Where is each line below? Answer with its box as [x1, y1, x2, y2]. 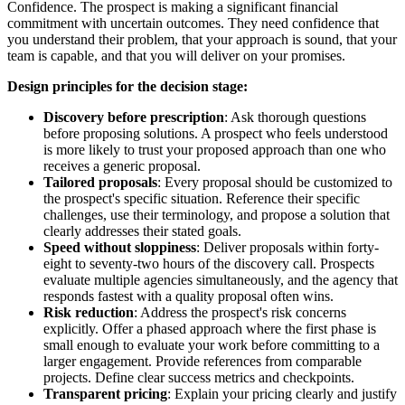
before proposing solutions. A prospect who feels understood [43, 126, 388, 142]
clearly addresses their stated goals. [43, 223, 241, 240]
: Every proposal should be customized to [157, 174, 392, 191]
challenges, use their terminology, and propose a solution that [43, 207, 390, 223]
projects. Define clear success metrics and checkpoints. [43, 370, 354, 386]
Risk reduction [43, 305, 134, 321]
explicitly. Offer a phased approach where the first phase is [43, 321, 376, 337]
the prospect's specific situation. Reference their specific [43, 191, 360, 207]
